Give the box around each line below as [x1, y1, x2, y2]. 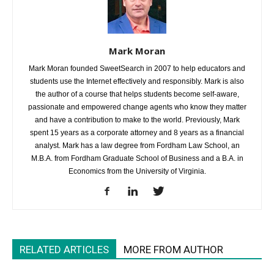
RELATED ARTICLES [20, 243, 109, 256]
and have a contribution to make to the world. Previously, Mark [34, 116, 240, 125]
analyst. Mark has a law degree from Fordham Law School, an [34, 141, 240, 150]
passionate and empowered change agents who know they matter [28, 103, 246, 112]
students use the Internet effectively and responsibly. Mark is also [30, 77, 244, 86]
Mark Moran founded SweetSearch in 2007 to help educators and [29, 64, 245, 73]
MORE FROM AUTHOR [124, 243, 223, 256]
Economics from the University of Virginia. [68, 167, 206, 176]
